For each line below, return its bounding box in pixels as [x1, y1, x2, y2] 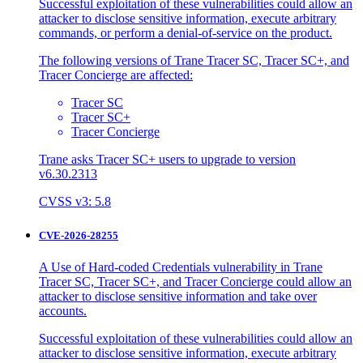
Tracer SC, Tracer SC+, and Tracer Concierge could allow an [39, 274, 352, 288]
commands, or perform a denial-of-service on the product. [39, 26, 332, 41]
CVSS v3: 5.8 [39, 194, 111, 209]
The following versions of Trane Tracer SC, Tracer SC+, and [39, 53, 349, 68]
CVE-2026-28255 [39, 228, 118, 241]
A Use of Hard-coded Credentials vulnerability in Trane [39, 259, 322, 274]
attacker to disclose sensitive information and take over [39, 288, 317, 303]
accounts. [39, 303, 87, 318]
